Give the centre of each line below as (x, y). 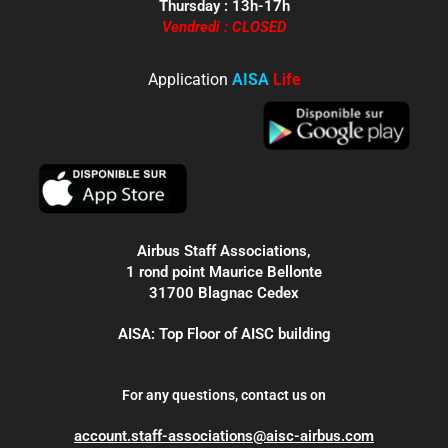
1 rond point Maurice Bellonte (224, 272)
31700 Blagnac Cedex (224, 293)
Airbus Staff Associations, (224, 251)
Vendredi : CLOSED (224, 26)
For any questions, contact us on (224, 395)
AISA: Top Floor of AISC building (224, 334)
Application (189, 79)
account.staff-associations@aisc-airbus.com (224, 436)
